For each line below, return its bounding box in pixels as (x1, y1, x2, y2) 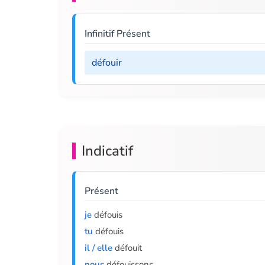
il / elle (85, 242, 112, 254)
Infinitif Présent (85, 27, 150, 40)
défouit (112, 242, 142, 254)
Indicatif (82, 141, 133, 160)
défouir (92, 56, 122, 69)
